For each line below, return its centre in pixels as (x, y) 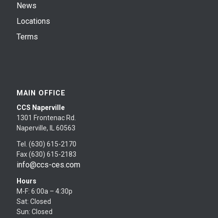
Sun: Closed (34, 211)
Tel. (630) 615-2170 (46, 144)
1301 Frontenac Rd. (46, 118)
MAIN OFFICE (41, 93)
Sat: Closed (34, 201)
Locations (33, 21)
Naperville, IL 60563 (46, 128)
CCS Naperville (40, 107)
